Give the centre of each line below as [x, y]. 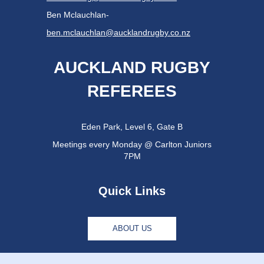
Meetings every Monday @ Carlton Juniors [132, 145]
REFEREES [132, 91]
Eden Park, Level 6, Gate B [132, 127]
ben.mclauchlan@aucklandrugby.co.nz [118, 33]
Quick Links [132, 191]
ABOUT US [132, 229]
